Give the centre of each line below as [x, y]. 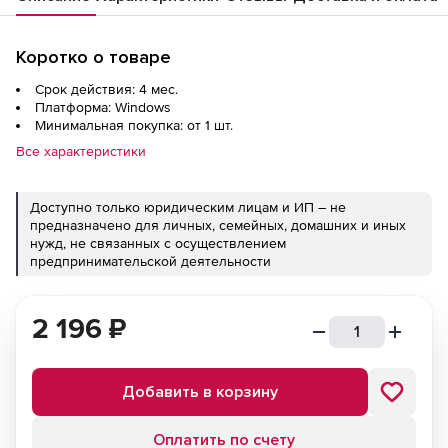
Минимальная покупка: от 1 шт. [134, 124]
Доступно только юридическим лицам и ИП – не [188, 206]
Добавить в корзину [200, 391]
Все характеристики [81, 150]
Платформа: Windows [103, 106]
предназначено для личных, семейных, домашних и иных [218, 224]
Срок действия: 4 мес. [106, 88]
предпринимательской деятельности [150, 260]
